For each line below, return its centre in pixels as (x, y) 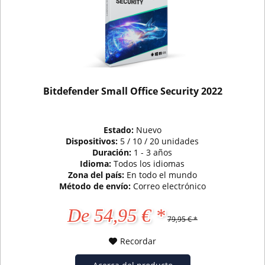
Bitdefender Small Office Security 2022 (132, 91)
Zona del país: (97, 175)
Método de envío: (96, 186)
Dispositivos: (93, 141)
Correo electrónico (169, 186)
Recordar (138, 241)
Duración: (113, 153)
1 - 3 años (153, 153)
